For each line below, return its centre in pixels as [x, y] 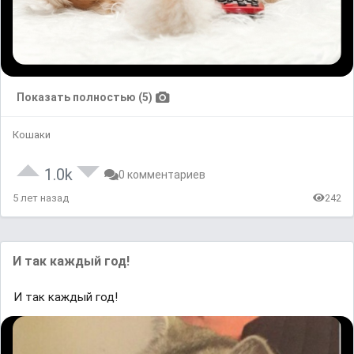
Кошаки [32, 134]
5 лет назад [41, 198]
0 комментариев [162, 174]
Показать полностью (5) [85, 97]
